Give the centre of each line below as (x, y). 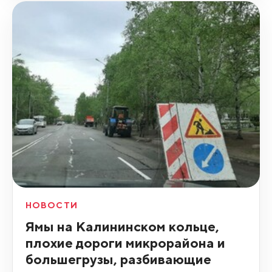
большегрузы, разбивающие (118, 259)
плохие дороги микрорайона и (125, 242)
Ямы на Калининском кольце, (122, 226)
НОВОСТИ (51, 205)
